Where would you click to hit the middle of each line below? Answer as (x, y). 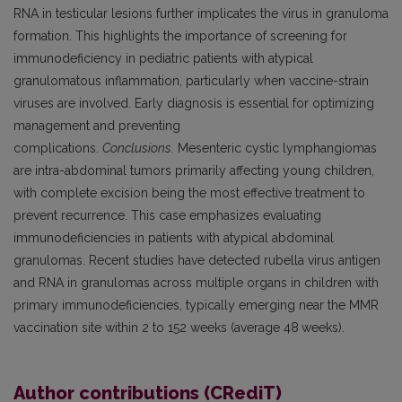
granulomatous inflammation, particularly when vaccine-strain (191, 81)
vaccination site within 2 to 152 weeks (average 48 (156, 328)
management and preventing (97, 126)
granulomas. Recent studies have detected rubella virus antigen (197, 261)
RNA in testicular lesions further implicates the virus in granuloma (201, 14)
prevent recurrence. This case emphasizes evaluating (167, 216)
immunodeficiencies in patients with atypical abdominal (174, 238)
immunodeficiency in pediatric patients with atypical (163, 59)
